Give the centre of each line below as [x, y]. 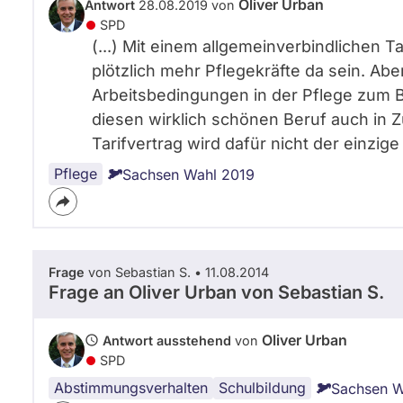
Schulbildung [262, 388]
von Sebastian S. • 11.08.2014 [177, 272]
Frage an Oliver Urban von [163, 292]
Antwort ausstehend [167, 340]
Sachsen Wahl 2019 [188, 175]
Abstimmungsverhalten [131, 388]
